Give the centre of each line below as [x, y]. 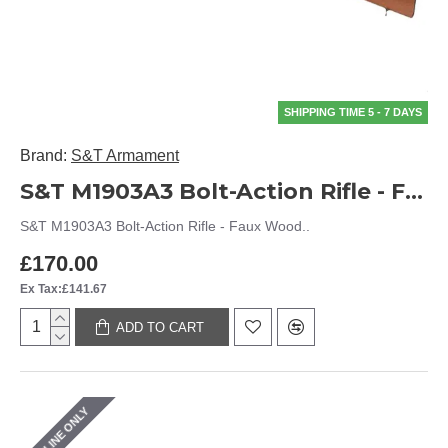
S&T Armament [125, 155]
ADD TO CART [160, 327]
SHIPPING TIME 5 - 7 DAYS [353, 112]
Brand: [43, 155]
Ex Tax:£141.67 [63, 289]
